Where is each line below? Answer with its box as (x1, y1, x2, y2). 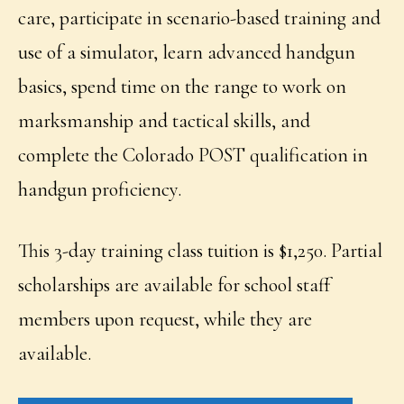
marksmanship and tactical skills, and (18, 109, 311, 133)
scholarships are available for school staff (18, 273, 331, 298)
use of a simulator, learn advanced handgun (18, 41, 356, 65)
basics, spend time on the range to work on (18, 75, 347, 99)
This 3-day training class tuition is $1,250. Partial (18, 239, 383, 263)
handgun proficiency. (18, 178, 182, 202)
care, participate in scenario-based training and (18, 6, 381, 31)
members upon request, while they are (18, 308, 313, 332)
